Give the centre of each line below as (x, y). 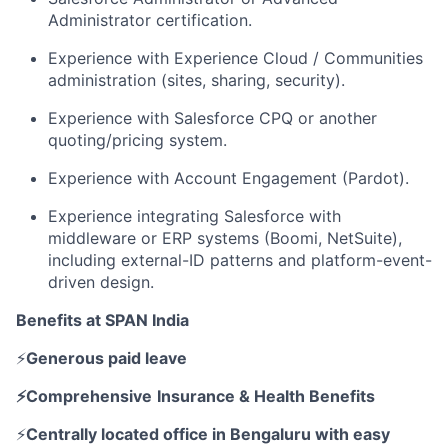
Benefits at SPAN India (102, 320)
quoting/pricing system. (137, 140)
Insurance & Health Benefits (266, 396)
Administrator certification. (150, 20)
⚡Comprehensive (84, 396)
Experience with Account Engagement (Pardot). (228, 178)
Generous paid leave (106, 358)
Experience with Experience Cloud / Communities (235, 58)
